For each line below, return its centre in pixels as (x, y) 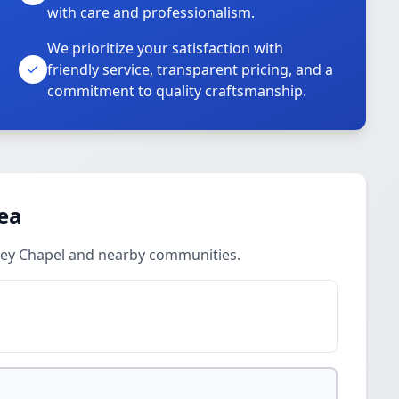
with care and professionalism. (151, 12)
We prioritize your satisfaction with (166, 48)
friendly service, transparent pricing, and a (191, 69)
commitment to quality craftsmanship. (177, 91)
